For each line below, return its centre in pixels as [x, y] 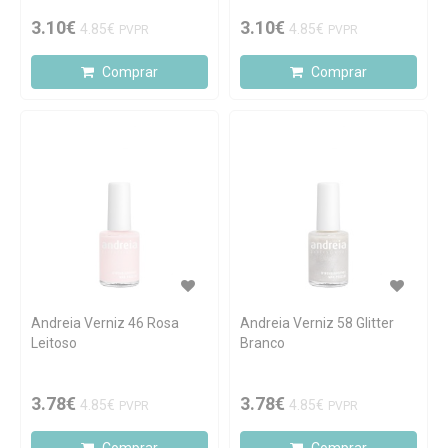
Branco [262, 343]
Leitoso [54, 343]
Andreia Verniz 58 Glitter [317, 323]
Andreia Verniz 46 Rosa [105, 323]
